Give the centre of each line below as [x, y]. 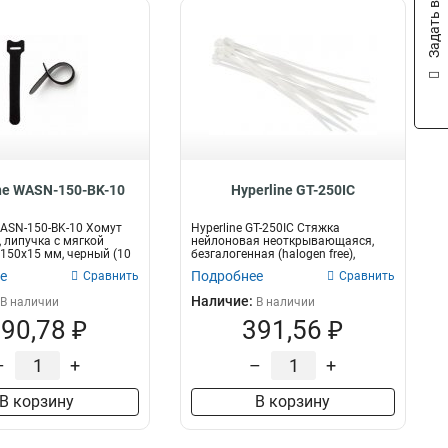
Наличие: [223, 301]
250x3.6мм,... [227, 267]
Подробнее [226, 276]
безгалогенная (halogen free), [272, 254]
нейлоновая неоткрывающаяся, [282, 241]
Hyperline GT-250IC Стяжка [265, 228]
